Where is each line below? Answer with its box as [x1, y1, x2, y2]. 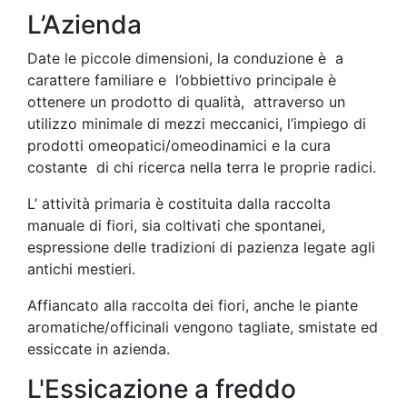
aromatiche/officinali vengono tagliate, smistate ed [27, 318, 378, 336]
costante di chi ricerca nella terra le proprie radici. [27, 158, 376, 176]
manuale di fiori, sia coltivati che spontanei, [27, 216, 325, 234]
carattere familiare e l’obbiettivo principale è [27, 71, 336, 89]
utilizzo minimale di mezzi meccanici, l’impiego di [27, 114, 366, 133]
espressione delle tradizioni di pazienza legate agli [27, 238, 375, 256]
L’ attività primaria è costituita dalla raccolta [27, 194, 331, 213]
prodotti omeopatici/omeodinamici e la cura [27, 136, 331, 154]
